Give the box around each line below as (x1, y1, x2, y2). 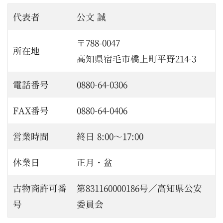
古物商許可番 (13, 181, 67, 194)
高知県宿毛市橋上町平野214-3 (77, 52, 196, 65)
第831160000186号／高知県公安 (77, 181, 202, 194)
